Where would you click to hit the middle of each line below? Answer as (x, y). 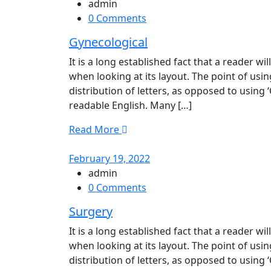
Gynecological (108, 42)
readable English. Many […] (130, 105)
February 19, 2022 (109, 158)
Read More (94, 129)
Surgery (91, 211)
